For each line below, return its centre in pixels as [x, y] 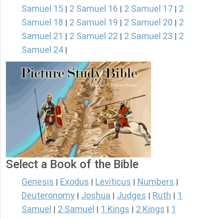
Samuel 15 [42, 9]
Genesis [38, 182]
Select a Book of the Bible [72, 164]
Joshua [96, 196]
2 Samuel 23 [148, 36]
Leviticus [113, 182]
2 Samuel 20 [148, 22]
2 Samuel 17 [148, 9]
